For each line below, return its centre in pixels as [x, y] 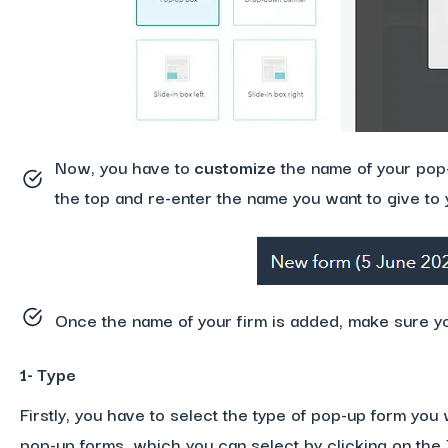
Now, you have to [122, 166]
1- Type [47, 373]
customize [232, 166]
